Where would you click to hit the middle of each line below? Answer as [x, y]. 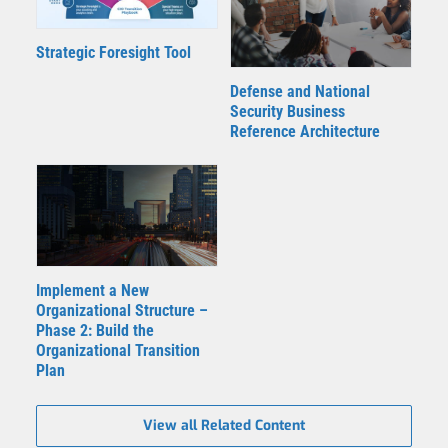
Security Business [287, 111]
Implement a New [92, 290]
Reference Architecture [305, 131]
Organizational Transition [118, 350]
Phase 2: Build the [95, 330]
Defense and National [300, 91]
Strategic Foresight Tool [113, 53]
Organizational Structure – [122, 310]
